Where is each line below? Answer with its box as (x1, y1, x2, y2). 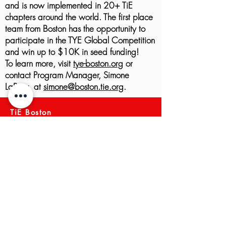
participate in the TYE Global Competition (5, 34, 155, 46)
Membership (10, 146, 51, 155)
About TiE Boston (10, 127, 66, 136)
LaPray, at (5, 81, 43, 92)
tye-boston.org (73, 58, 123, 69)
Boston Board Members (10, 155, 88, 165)
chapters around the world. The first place (5, 11, 153, 23)
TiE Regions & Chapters (10, 175, 88, 184)
